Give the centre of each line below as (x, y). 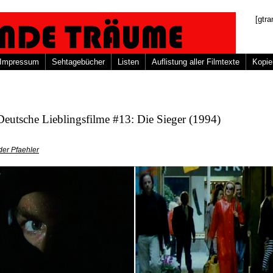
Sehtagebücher (78, 62)
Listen (128, 62)
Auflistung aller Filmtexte (196, 62)
